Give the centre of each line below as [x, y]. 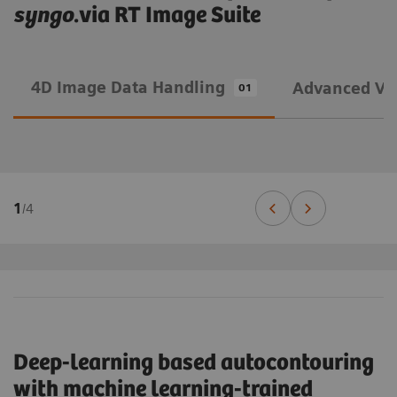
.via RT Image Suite [167, 16]
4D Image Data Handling [128, 87]
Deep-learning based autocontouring [194, 363]
